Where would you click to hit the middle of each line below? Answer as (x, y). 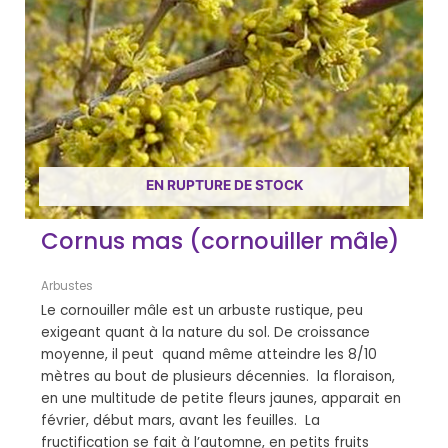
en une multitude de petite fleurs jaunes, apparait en (221, 399)
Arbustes (67, 286)
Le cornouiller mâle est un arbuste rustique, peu (202, 311)
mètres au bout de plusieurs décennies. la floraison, (218, 377)
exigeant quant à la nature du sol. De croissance (206, 333)
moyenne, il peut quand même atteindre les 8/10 (209, 355)
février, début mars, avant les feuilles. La (181, 421)
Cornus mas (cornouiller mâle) (220, 241)
